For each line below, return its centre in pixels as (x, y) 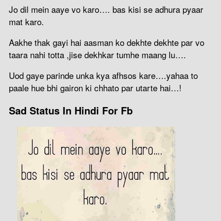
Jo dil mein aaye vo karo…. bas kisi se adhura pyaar (106, 9)
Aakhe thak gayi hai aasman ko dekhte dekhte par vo (107, 42)
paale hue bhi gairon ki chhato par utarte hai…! (95, 87)
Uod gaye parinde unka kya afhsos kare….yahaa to (103, 75)
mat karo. (26, 21)
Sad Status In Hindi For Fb (71, 110)
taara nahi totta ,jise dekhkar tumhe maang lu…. (97, 54)
